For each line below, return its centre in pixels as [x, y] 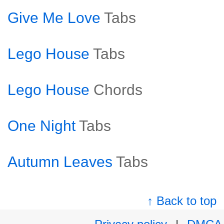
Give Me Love [54, 18]
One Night [41, 126]
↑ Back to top [182, 201]
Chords [118, 90]
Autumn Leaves [60, 162]
